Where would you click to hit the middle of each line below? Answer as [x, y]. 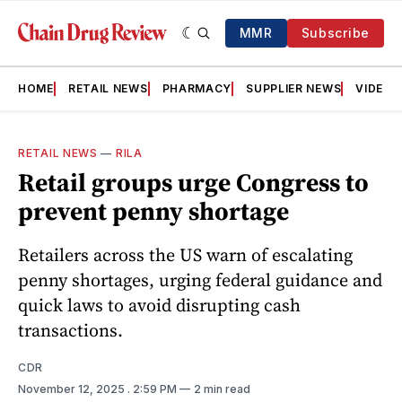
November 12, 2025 [73, 389]
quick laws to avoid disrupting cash [159, 305]
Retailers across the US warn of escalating [185, 254]
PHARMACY [197, 88]
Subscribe [335, 33]
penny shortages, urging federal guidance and [200, 280]
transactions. [70, 330]
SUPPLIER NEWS [294, 88]
